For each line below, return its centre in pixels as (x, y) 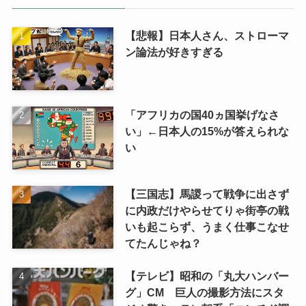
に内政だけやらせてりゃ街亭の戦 (207, 211)
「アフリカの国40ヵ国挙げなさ (202, 115)
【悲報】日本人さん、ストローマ (207, 36)
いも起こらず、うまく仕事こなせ (207, 227)
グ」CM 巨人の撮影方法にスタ (204, 293)
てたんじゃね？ (163, 244)
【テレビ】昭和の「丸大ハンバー (207, 276)
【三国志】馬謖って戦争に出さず (207, 194)
